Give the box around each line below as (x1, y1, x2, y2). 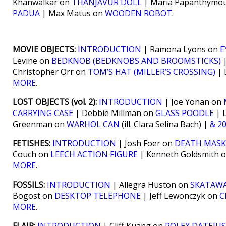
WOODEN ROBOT (105, 8, 172, 19)
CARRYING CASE (13, 107, 73, 119)
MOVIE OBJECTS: (13, 44, 76, 55)
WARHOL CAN (67, 119, 120, 130)
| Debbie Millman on (73, 107, 155, 119)
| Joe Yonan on (162, 96, 223, 107)
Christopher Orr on (13, 66, 88, 77)
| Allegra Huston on (110, 179, 190, 190)
